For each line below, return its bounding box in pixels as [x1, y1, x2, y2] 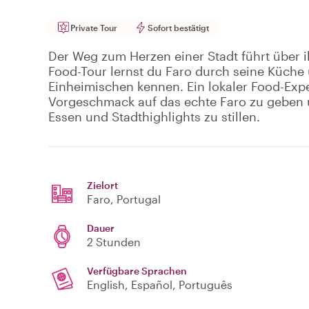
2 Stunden [87, 235, 141, 249]
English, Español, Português [87, 278, 232, 292]
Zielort [87, 179, 118, 192]
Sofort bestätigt [148, 23, 209, 33]
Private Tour [70, 23, 117, 33]
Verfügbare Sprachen [87, 265, 187, 277]
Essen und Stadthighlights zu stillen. [48, 109, 260, 125]
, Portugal [110, 192, 161, 206]
